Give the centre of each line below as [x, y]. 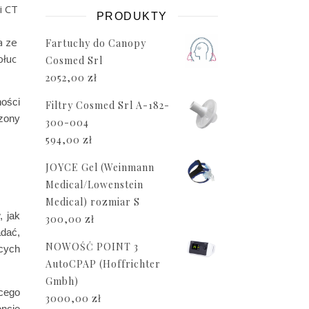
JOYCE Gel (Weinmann [100, 167]
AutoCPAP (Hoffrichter [103, 263]
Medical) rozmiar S [93, 201]
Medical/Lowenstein [94, 184]
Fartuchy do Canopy [96, 43]
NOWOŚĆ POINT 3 [92, 246]
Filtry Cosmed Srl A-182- [108, 105]
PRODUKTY [132, 16]
